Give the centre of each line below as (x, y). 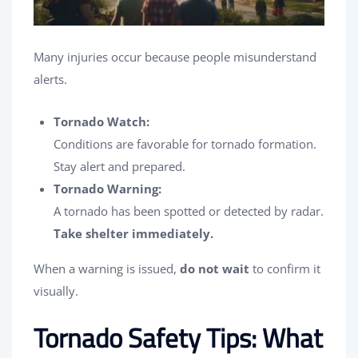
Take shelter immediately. (133, 233)
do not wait (215, 268)
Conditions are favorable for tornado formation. (185, 143)
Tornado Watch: (101, 121)
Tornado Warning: (107, 188)
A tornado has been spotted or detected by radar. (189, 211)
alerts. (50, 79)
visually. (56, 290)
